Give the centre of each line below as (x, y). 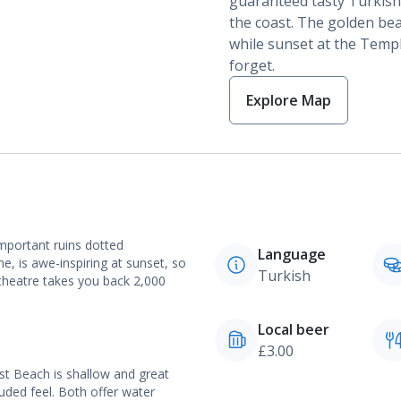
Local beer (294, 329)
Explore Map (289, 100)
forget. (254, 65)
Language (292, 254)
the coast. (263, 22)
